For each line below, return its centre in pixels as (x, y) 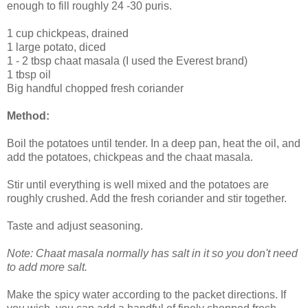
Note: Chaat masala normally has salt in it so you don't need (152, 253)
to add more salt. (47, 267)
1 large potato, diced (56, 47)
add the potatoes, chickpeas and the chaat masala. (130, 157)
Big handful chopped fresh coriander (95, 88)
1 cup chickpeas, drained (68, 33)
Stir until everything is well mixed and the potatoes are (138, 184)
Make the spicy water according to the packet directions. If (146, 294)
